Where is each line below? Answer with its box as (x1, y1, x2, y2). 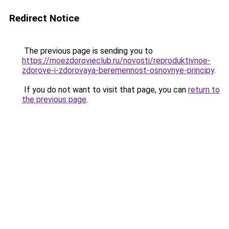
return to (188, 85, 220, 95)
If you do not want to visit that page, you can (22, 85, 188, 95)
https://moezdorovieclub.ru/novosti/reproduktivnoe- (22, 56, 211, 65)
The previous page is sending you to (22, 46, 153, 56)
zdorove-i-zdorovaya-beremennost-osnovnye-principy (22, 65, 214, 75)
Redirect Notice (9, 12, 79, 24)
